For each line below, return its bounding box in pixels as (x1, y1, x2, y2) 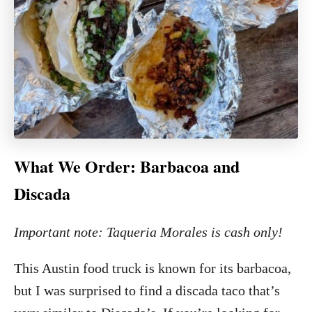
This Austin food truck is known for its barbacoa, (14, 260, 291, 276)
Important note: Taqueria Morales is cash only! (14, 224, 283, 240)
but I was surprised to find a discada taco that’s (14, 283, 280, 299)
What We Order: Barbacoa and (14, 154, 240, 179)
